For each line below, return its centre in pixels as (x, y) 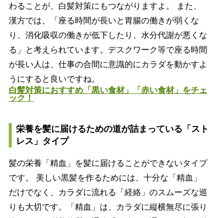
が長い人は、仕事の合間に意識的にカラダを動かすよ (108, 64)
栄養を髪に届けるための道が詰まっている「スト (112, 129)
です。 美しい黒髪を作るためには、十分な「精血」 (105, 178)
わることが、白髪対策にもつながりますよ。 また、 (105, 6)
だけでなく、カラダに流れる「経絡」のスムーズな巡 (108, 192)
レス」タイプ (42, 141)
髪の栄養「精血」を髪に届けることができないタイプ (108, 163)
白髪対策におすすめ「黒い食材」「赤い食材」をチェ (108, 90)
